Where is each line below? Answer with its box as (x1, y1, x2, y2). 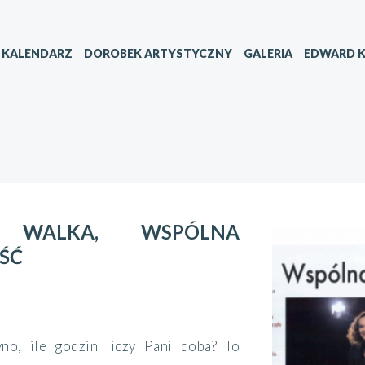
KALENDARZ (2, 46, 73, 60)
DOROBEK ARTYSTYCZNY (84, 46, 232, 60)
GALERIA (244, 46, 292, 60)
